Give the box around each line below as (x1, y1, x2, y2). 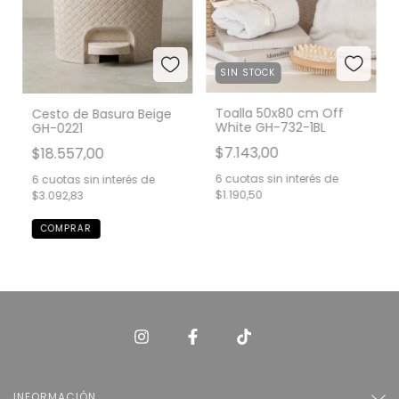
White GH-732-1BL (215, 118, 326, 136)
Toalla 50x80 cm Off (215, 103, 344, 122)
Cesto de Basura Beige (31, 104, 172, 123)
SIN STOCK (220, 65, 276, 79)
